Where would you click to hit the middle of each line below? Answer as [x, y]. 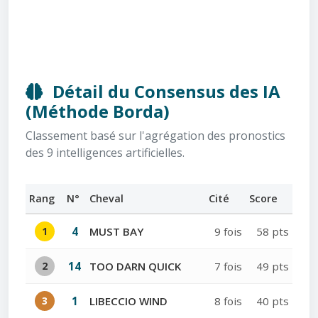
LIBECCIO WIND [128, 301]
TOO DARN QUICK [135, 267]
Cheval [106, 199]
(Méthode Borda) [98, 111]
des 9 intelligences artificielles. [105, 153]
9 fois [228, 232]
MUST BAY [116, 232]
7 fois [228, 267]
